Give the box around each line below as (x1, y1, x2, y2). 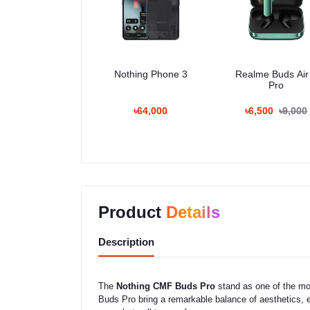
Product (98, 203, 166, 222)
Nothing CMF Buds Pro (116, 281, 215, 292)
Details (166, 203, 220, 222)
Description (98, 236, 154, 248)
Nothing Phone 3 (113, 69, 188, 80)
